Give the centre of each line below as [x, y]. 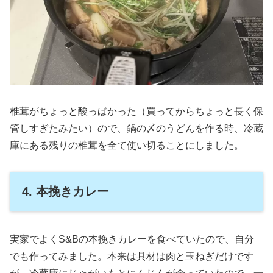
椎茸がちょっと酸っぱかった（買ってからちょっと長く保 [136, 111]
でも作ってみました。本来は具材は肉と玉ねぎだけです [132, 257]
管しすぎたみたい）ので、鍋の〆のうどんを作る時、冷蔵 [136, 128]
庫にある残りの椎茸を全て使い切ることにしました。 [127, 145]
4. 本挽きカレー [66, 191]
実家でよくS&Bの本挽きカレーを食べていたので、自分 [132, 239]
